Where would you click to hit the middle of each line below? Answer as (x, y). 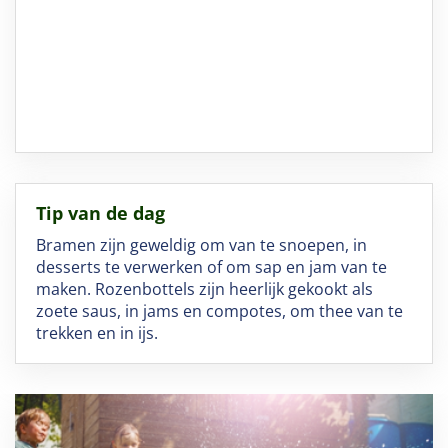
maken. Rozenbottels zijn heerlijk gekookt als (204, 288)
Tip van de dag (100, 212)
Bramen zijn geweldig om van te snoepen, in (201, 244)
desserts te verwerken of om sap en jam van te (211, 266)
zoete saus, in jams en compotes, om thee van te (219, 310)
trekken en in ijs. (96, 332)
